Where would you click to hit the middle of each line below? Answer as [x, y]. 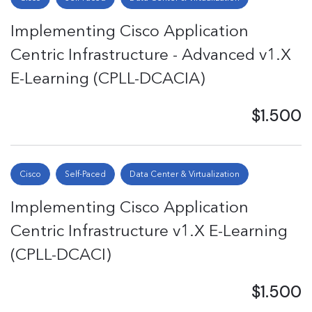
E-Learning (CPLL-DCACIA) [108, 78]
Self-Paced [85, 174]
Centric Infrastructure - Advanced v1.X [151, 54]
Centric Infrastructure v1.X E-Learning [149, 231]
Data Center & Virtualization [185, 174]
